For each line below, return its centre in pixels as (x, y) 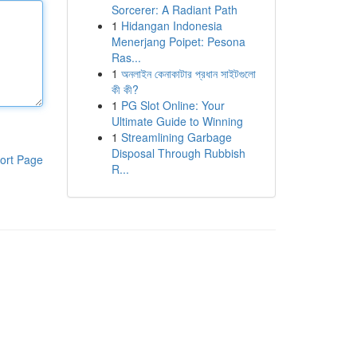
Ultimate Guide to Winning (177, 121)
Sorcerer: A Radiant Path (174, 10)
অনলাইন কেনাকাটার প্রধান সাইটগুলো (188, 73)
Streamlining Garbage (176, 137)
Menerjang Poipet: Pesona (178, 41)
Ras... (126, 57)
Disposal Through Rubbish (178, 153)
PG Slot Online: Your (173, 105)
